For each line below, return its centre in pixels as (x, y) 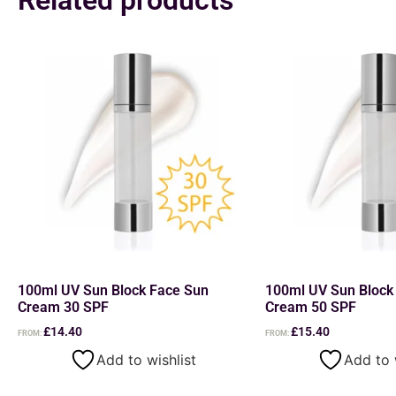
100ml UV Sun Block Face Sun (113, 290)
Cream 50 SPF (311, 307)
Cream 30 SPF (63, 307)
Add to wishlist (146, 359)
